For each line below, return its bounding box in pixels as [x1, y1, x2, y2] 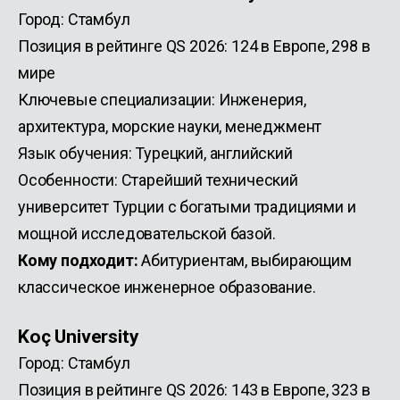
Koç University [18, 325, 139, 347]
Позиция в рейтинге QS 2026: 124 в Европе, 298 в [18, 37, 371, 55]
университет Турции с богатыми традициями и [18, 197, 356, 216]
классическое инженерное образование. [18, 278, 316, 296]
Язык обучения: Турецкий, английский [18, 144, 293, 162]
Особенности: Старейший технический [18, 171, 298, 189]
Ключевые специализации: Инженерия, [18, 90, 306, 109]
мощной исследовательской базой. [18, 224, 276, 243]
